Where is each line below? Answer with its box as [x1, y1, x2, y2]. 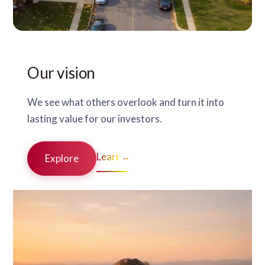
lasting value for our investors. [27, 112, 163, 125]
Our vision [27, 63, 95, 83]
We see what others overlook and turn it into [27, 96, 225, 109]
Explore [45, 152, 79, 165]
